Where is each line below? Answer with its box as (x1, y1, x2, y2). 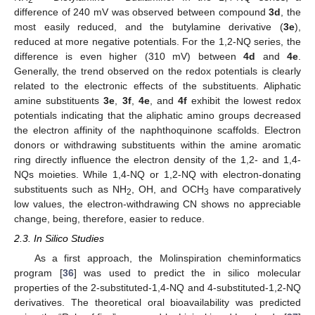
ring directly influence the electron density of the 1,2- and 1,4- (14, 153, 301, 165)
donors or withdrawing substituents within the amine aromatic (14, 139, 301, 150)
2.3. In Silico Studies (14, 232, 104, 244)
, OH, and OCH (131, 183, 204, 195)
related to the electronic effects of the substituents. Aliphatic (14, 79, 301, 91)
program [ (14, 267, 63, 279)
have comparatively (208, 183, 301, 195)
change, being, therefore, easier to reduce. (14, 212, 205, 224)
